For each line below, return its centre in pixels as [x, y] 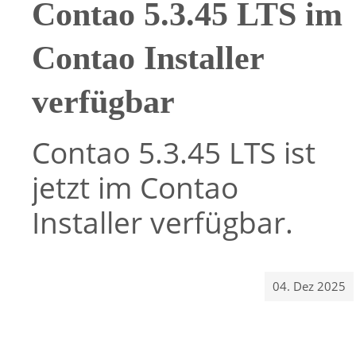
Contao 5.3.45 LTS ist [174, 153]
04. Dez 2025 [309, 286]
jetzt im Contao [135, 188]
